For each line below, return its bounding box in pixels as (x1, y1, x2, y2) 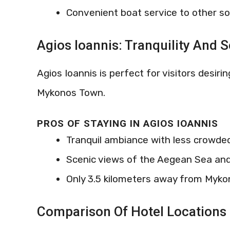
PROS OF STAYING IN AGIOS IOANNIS (37, 118, 218, 130)
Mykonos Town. (37, 86, 105, 99)
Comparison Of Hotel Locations (37, 203, 226, 219)
